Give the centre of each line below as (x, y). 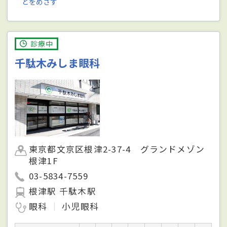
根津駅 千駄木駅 (63, 191)
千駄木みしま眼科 (58, 63)
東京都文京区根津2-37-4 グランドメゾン (117, 149)
